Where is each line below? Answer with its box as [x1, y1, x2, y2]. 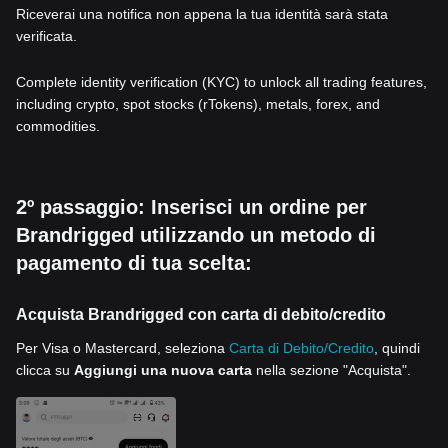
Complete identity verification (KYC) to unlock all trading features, [16, 74, 427, 90]
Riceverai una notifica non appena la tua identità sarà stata [16, 6, 388, 22]
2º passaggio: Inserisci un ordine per [16, 196, 367, 218]
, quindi [374, 340, 420, 356]
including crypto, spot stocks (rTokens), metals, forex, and [16, 96, 380, 112]
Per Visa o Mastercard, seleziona [16, 340, 229, 356]
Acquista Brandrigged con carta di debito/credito [16, 306, 386, 323]
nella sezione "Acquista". [252, 362, 411, 378]
